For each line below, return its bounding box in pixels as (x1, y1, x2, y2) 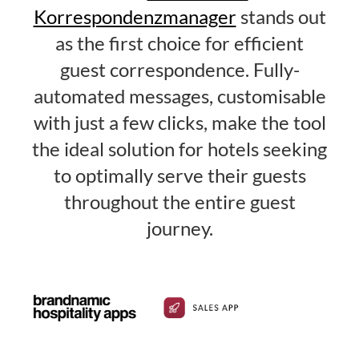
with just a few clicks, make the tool (33, 111, 326, 135)
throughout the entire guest (63, 191, 296, 214)
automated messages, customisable (33, 85, 326, 108)
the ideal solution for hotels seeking (32, 138, 327, 161)
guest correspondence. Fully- (59, 58, 300, 82)
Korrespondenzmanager (33, 6, 236, 29)
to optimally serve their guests (53, 164, 306, 188)
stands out (236, 6, 326, 29)
